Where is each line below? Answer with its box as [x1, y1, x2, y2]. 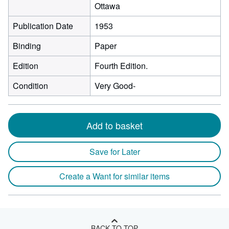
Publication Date [13, 20, 73, 32]
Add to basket [86, 119, 143, 132]
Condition [13, 80, 48, 91]
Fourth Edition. [95, 60, 148, 72]
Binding [13, 40, 41, 52]
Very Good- [95, 80, 135, 91]
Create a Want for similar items [59, 170, 170, 182]
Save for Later [89, 146, 140, 157]
